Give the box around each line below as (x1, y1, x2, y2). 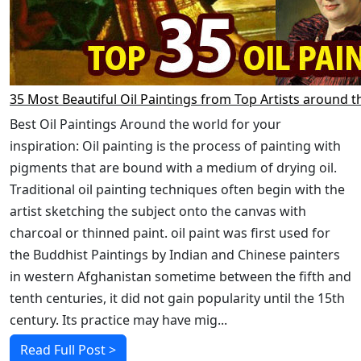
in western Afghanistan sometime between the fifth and (10, 268, 351, 285)
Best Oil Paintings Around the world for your (10, 115, 281, 133)
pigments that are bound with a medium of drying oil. (10, 159, 337, 176)
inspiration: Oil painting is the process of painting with (10, 137, 341, 155)
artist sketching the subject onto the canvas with (10, 202, 306, 220)
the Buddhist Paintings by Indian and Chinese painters (10, 246, 340, 263)
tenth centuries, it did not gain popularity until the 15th (10, 289, 345, 307)
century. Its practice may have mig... (10, 311, 227, 329)
